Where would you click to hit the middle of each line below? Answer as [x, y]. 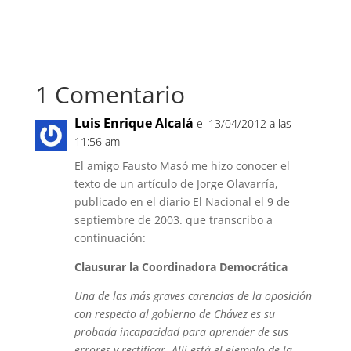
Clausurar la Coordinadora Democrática [181, 267]
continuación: [110, 238]
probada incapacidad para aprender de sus [181, 332]
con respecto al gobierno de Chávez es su [174, 314]
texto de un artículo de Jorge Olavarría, [176, 184]
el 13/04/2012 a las [244, 123]
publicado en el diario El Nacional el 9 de [182, 202]
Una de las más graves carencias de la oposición [193, 296]
